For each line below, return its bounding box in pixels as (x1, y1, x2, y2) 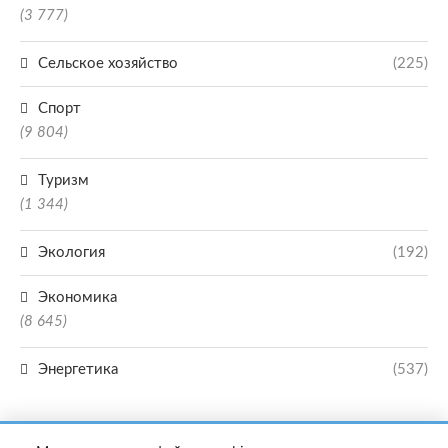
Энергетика (38, 362, 118, 377)
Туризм (38, 173, 89, 188)
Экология (38, 245, 105, 260)
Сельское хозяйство (38, 56, 178, 71)
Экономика (38, 290, 117, 305)
